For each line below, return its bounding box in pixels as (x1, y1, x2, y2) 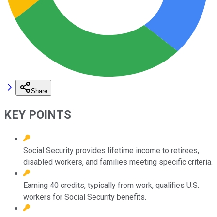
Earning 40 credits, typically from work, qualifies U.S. (23, 180, 199, 190)
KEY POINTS (4, 108, 71, 122)
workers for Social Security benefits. (23, 192, 146, 201)
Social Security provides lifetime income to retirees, (23, 145, 199, 155)
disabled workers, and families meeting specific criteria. (23, 157, 213, 167)
